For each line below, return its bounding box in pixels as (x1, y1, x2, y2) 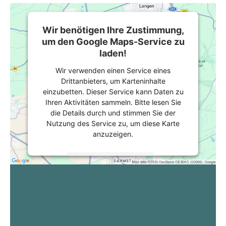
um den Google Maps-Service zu (41, 36, 185, 47)
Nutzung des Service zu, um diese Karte (46, 119, 180, 128)
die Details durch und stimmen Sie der (50, 108, 176, 117)
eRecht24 (138, 213, 170, 222)
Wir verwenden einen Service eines (55, 66, 171, 75)
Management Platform (56, 213, 130, 222)
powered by (56, 202, 99, 211)
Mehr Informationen (76, 158, 144, 166)
